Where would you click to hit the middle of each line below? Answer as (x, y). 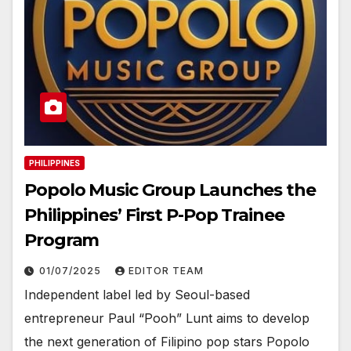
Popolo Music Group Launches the (170, 190)
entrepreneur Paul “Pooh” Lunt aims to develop (167, 318)
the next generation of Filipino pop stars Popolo (167, 341)
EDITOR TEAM (166, 270)
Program (62, 240)
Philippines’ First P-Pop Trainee (154, 215)
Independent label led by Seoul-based (137, 294)
